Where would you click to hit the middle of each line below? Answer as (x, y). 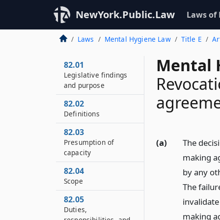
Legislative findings (96, 75)
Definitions (82, 114)
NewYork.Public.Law (125, 14)
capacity (78, 152)
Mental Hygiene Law (137, 39)
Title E (191, 39)
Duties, (76, 209)
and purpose (84, 85)
